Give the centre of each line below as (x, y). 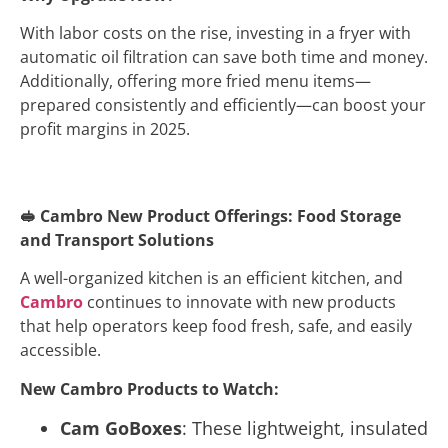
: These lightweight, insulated (305, 428)
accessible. (62, 350)
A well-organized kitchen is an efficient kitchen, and (211, 278)
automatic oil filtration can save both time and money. (224, 57)
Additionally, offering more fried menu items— (195, 81)
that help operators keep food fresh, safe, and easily (216, 326)
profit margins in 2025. (107, 129)
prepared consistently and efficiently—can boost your (223, 105)
